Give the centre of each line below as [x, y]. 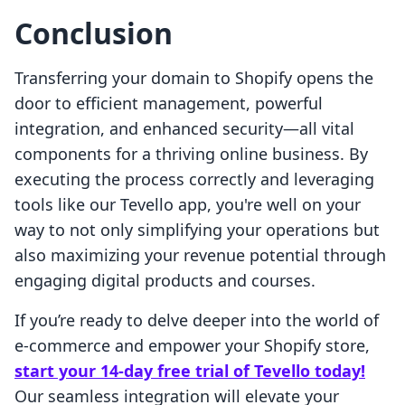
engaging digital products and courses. [165, 281]
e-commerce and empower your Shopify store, [192, 346]
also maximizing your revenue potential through [200, 255]
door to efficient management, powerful [169, 104]
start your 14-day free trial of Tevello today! [190, 371]
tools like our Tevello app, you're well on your [188, 205]
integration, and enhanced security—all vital [184, 129]
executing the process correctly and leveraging [194, 179]
